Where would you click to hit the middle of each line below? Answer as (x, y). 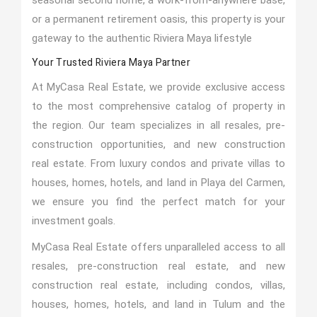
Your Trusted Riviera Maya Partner (111, 63)
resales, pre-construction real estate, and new (158, 266)
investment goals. (73, 221)
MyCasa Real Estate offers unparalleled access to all (158, 247)
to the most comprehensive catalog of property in (158, 106)
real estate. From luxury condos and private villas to (158, 163)
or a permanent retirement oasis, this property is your (158, 19)
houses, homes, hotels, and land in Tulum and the (158, 304)
